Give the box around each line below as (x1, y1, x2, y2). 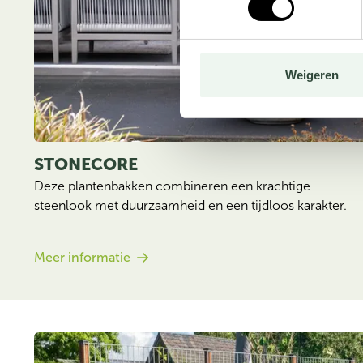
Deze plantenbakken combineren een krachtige (34, 178, 310, 194)
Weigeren (284, 68, 339, 83)
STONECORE (34, 154, 138, 174)
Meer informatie (34, 250, 130, 265)
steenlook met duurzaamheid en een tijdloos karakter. (34, 198, 347, 213)
